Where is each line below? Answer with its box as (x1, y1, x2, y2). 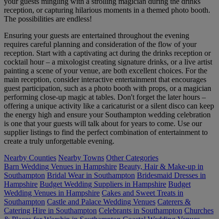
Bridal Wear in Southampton (47, 171, 135, 180)
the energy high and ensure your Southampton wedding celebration (4, 110, 211, 119)
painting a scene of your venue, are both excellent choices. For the (4, 66, 207, 75)
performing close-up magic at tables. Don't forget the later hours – (4, 93, 206, 102)
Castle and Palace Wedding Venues (47, 197, 155, 206)
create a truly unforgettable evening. (4, 137, 114, 146)
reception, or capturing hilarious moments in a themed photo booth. (4, 6, 210, 15)
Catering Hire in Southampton (4, 206, 97, 215)
